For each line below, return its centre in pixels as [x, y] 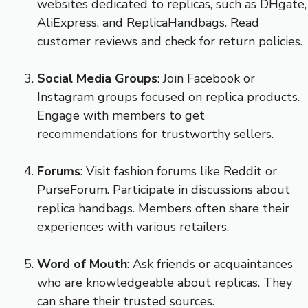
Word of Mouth [82, 264]
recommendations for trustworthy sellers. [155, 134]
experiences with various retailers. [133, 227]
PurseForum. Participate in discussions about [164, 189]
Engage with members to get [121, 115]
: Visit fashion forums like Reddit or [179, 171]
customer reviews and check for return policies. [170, 41]
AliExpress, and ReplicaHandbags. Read [148, 22]
